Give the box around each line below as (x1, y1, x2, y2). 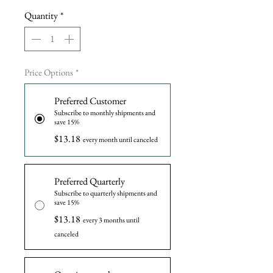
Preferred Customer (54, 94, 126, 108)
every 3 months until (83, 215, 140, 225)
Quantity (24, 9, 58, 23)
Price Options (24, 66, 73, 79)
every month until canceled (83, 135, 158, 145)
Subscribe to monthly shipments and (54, 108, 155, 118)
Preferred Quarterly (54, 175, 125, 188)
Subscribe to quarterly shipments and (54, 188, 157, 199)
